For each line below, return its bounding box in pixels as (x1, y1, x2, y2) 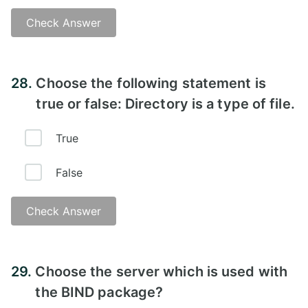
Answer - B (22, 59, 84, 74)
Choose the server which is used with (35, 263, 288, 280)
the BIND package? (35, 283, 164, 300)
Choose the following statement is (36, 74, 266, 91)
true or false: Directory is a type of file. (36, 95, 295, 112)
